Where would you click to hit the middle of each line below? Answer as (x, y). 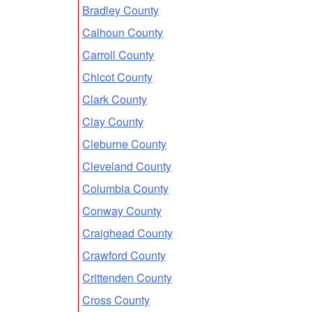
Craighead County (127, 233)
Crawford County (124, 255)
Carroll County (118, 54)
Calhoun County (123, 32)
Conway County (122, 210)
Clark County (115, 99)
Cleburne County (124, 143)
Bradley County (120, 10)
